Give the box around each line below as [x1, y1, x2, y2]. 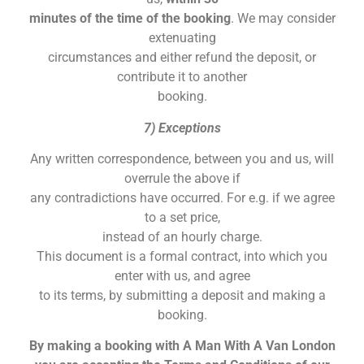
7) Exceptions [143, 119, 221, 136]
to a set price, [144, 210, 220, 226]
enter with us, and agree [114, 268, 250, 284]
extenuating [148, 30, 216, 46]
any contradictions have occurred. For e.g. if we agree [29, 190, 335, 206]
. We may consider [230, 11, 336, 27]
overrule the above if [123, 171, 240, 187]
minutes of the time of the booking [28, 11, 231, 27]
